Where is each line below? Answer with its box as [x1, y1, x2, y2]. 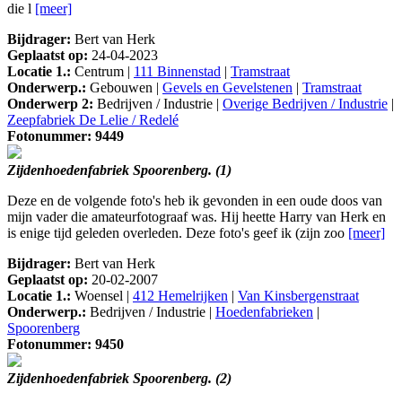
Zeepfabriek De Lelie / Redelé [7, 112, 179, 128]
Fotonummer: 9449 [7, 128, 124, 144]
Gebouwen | [86, 80, 162, 96]
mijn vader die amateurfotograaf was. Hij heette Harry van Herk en [7, 209, 386, 225]
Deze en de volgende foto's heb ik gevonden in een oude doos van [7, 193, 382, 209]
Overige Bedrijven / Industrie [223, 96, 388, 112]
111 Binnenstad [134, 64, 221, 80]
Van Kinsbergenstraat [238, 288, 359, 304]
